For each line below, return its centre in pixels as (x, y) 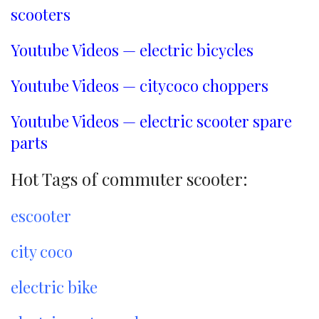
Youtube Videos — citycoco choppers (140, 85)
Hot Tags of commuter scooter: (129, 179)
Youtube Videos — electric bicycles (132, 50)
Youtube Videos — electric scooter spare (151, 121)
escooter (41, 216)
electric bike (54, 287)
